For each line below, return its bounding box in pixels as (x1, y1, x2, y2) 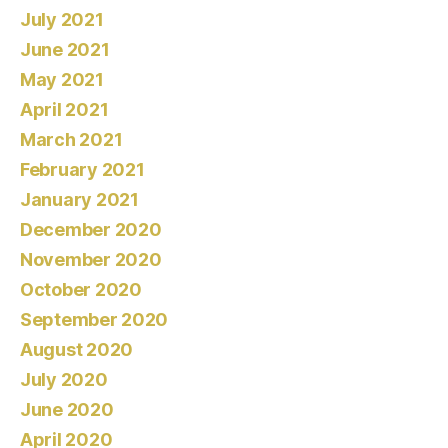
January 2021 (20, 189, 139, 211)
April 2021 (20, 99, 109, 121)
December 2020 (20, 219, 162, 241)
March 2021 (20, 129, 123, 151)
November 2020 (20, 249, 162, 271)
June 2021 (20, 39, 110, 61)
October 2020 (20, 279, 142, 301)
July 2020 (20, 369, 108, 391)
